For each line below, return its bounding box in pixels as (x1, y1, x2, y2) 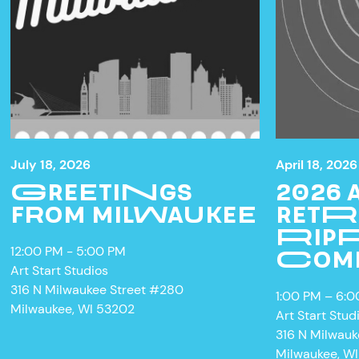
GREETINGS (10, 177, 193, 205)
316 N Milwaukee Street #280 (10, 280, 184, 298)
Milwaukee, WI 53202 (10, 300, 135, 317)
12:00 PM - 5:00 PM (10, 242, 127, 260)
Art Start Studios (10, 261, 109, 279)
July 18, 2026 (10, 155, 91, 173)
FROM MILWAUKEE (10, 200, 258, 228)
